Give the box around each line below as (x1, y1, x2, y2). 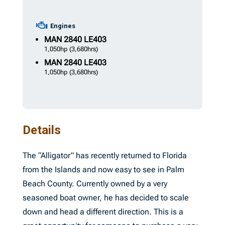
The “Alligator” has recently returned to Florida (22, 151, 187, 160)
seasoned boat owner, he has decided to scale (22, 193, 189, 202)
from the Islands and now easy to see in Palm (22, 165, 184, 174)
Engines (50, 22, 75, 30)
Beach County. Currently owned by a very (22, 179, 167, 188)
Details (22, 123, 61, 137)
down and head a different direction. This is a (22, 207, 183, 216)
